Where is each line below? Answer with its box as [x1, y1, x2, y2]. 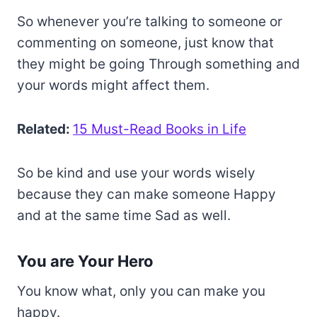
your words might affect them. [17, 77, 209, 94]
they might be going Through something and [17, 56, 300, 73]
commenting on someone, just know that [17, 35, 274, 52]
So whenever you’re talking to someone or [17, 13, 282, 30]
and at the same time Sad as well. [17, 207, 231, 224]
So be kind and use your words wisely [17, 165, 255, 182]
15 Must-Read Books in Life [73, 121, 246, 138]
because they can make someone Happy [17, 186, 276, 203]
